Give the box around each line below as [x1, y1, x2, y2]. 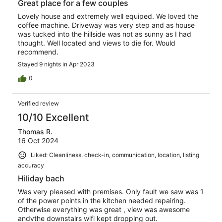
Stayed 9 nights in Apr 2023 [18, 60, 95, 68]
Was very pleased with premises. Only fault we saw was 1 [18, 187, 204, 196]
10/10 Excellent [18, 111, 89, 123]
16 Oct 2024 [18, 136, 58, 145]
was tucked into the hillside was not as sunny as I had [18, 29, 191, 38]
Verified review [18, 99, 59, 107]
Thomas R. [18, 127, 53, 136]
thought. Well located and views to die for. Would [18, 38, 175, 47]
